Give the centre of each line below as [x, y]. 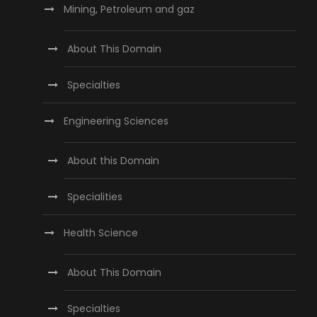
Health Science [101, 233]
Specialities [95, 197]
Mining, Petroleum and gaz [129, 10]
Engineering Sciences [116, 121]
